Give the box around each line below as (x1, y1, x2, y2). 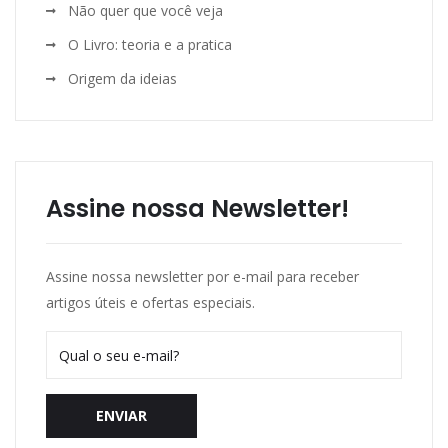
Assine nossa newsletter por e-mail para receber (46, 267, 359, 287)
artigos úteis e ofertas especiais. (46, 293, 255, 313)
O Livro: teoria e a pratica (68, 35, 232, 55)
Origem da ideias (68, 69, 177, 89)
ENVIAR (96, 406, 147, 426)
